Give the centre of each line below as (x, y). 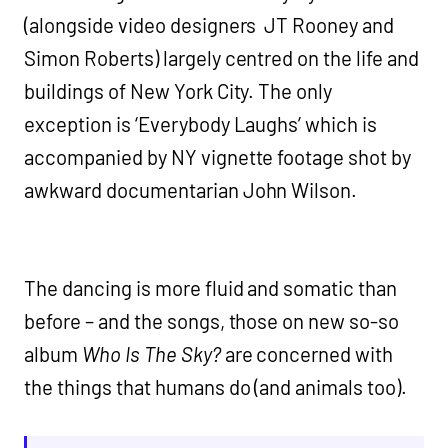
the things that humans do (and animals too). (216, 387)
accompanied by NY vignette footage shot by (218, 157)
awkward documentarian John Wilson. (191, 190)
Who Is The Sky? (151, 354)
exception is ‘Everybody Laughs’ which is (201, 124)
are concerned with (307, 354)
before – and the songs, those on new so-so (212, 321)
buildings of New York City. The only (178, 91)
